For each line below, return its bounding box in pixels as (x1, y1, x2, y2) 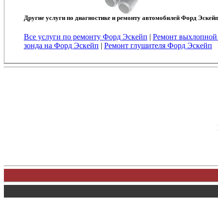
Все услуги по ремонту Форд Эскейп (23, 32, 147, 41)
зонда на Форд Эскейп (23, 41, 99, 50)
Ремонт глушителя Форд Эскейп (104, 41, 212, 50)
